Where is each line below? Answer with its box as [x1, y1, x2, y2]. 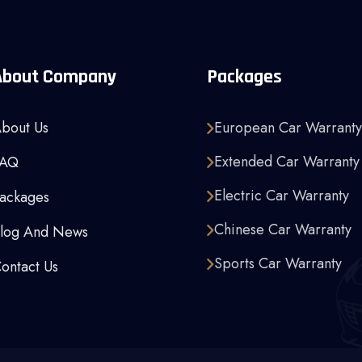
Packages [207, 65, 282, 89]
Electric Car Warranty [214, 185, 349, 206]
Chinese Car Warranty [214, 219, 351, 240]
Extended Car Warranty [214, 151, 360, 172]
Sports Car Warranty [214, 253, 342, 274]
